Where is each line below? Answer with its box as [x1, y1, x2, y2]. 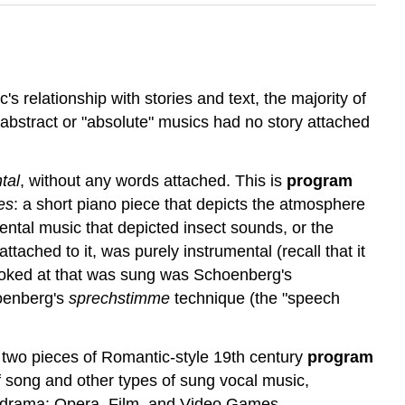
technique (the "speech [170, 288, 340, 307]
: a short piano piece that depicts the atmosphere [14, 194, 365, 213]
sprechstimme [69, 288, 170, 307]
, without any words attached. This [20, 171, 266, 190]
